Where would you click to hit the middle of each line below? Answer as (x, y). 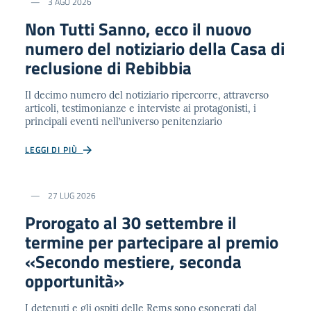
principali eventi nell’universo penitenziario (124, 121)
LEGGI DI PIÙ (54, 150)
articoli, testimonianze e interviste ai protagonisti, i (141, 108)
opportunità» (75, 281)
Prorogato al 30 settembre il (131, 223)
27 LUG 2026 (71, 195)
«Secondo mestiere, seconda (133, 262)
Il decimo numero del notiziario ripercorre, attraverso (147, 95)
